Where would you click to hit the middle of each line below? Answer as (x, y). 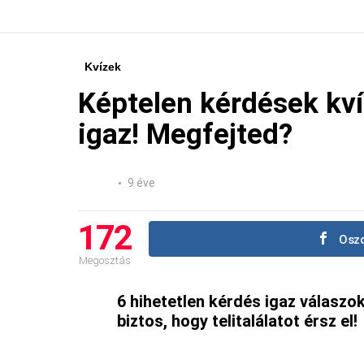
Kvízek (103, 66)
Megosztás (104, 260)
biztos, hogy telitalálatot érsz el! (237, 321)
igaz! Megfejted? (185, 134)
